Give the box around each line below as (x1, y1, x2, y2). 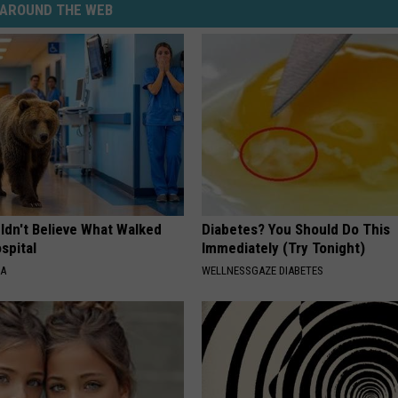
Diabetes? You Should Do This (202, 220, 391, 239)
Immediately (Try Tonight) (202, 239, 366, 258)
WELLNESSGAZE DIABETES (202, 264, 324, 278)
